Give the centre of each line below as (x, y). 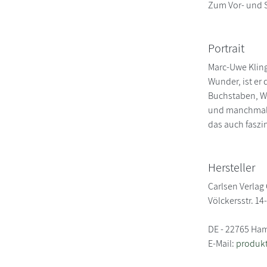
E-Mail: (222, 243)
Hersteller (232, 167)
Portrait (226, 48)
